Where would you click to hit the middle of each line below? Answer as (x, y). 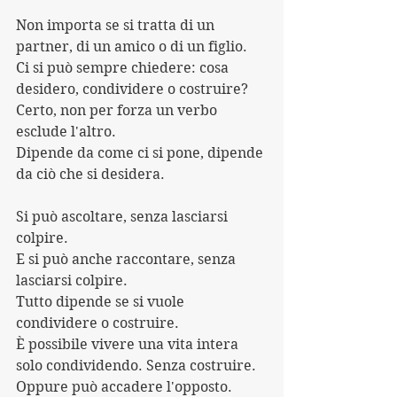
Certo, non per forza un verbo (118, 110)
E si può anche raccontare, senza (128, 259)
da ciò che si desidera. (90, 174)
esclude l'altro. (66, 132)
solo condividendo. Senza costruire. (136, 366)
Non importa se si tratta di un (117, 25)
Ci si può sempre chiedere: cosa (124, 68)
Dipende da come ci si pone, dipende (141, 153)
